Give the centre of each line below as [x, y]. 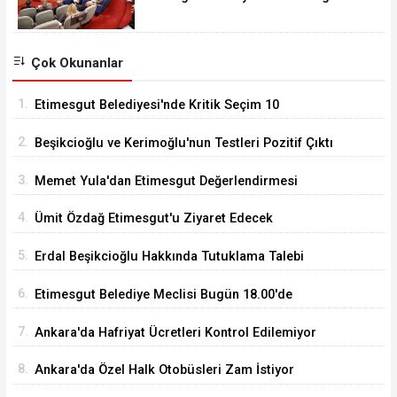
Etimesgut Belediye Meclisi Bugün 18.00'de [163, 294]
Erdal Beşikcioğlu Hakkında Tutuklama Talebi [169, 257]
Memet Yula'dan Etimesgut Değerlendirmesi [166, 181]
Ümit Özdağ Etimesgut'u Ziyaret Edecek [154, 219]
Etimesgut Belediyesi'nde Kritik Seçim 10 [157, 105]
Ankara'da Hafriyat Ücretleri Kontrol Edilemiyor [175, 332]
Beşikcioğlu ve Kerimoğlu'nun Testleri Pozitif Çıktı [184, 143]
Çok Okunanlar [75, 62]
